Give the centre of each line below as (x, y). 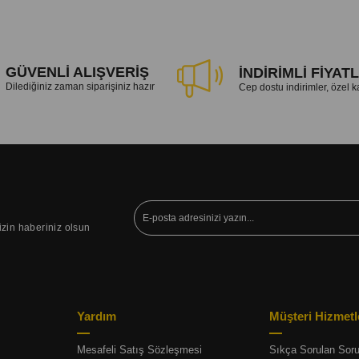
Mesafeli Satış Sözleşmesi (139, 350)
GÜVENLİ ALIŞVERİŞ (77, 72)
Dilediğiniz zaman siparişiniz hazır (80, 87)
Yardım (96, 316)
